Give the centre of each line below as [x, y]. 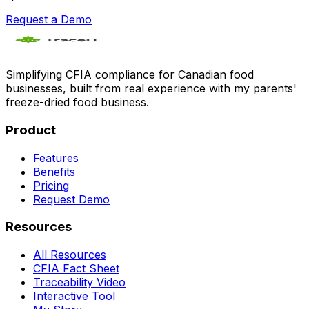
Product [31, 130]
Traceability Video [79, 282]
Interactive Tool [74, 296]
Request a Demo [49, 20]
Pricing [51, 185]
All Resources [70, 254]
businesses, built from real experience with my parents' [151, 89]
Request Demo [71, 199]
